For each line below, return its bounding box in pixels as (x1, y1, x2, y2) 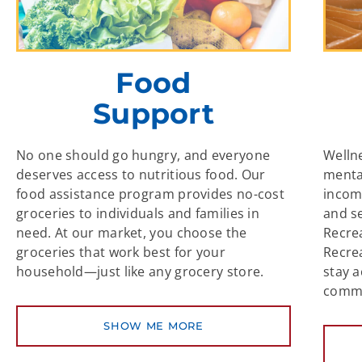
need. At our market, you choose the (16, 223, 247, 242)
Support (92, 95, 215, 131)
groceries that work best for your (16, 242, 225, 261)
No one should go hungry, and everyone (16, 145, 271, 164)
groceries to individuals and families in (16, 204, 259, 222)
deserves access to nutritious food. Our (16, 165, 266, 183)
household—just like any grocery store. (16, 262, 267, 280)
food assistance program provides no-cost (16, 184, 284, 203)
